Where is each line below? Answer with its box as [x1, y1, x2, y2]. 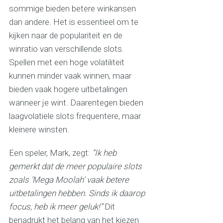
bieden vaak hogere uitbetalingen [8, 84, 127, 95]
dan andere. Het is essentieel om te [8, 17, 138, 27]
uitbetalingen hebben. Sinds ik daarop [8, 188, 145, 199]
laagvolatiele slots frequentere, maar [8, 111, 141, 121]
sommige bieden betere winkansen [8, 3, 136, 14]
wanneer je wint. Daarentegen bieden [8, 98, 143, 108]
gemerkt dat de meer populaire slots [8, 161, 142, 172]
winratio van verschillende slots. [8, 44, 124, 54]
